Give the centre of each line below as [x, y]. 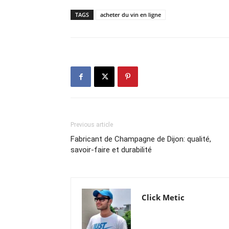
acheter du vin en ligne [131, 15]
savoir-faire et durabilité [113, 150]
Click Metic [163, 197]
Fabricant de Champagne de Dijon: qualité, [141, 139]
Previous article [92, 125]
